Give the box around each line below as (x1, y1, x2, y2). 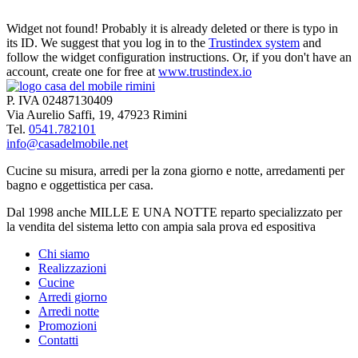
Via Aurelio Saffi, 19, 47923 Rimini (6, 107, 187, 121)
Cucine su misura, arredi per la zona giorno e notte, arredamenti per (6, 163, 344, 177)
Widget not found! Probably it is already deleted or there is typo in (6, 21, 338, 35)
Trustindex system (209, 35, 300, 50)
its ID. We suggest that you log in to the (6, 35, 209, 50)
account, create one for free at (6, 64, 158, 78)
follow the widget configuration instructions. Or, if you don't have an (6, 50, 352, 64)
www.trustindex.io (158, 64, 252, 78)
